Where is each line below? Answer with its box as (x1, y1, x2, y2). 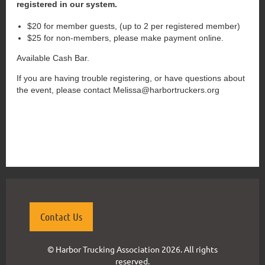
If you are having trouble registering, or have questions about (17, 73, 245, 83)
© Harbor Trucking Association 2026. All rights (47, 243, 218, 254)
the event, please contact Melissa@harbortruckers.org (17, 85, 219, 95)
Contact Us (40, 209, 82, 223)
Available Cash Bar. (17, 53, 89, 63)
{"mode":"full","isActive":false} (16, 116, 125, 126)
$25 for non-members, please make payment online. (27, 33, 224, 43)
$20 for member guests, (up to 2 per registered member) (27, 21, 240, 31)
